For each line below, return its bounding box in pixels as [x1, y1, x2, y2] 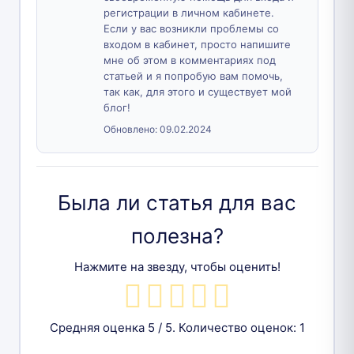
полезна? [130, 223, 224, 248]
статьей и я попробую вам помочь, [103, 69, 283, 82]
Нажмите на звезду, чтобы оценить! [73, 259, 281, 275]
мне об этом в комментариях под [103, 53, 276, 66]
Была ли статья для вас [58, 190, 296, 215]
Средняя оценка [49, 319, 148, 335]
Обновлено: [103, 122, 160, 135]
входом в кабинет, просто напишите [103, 37, 291, 51]
